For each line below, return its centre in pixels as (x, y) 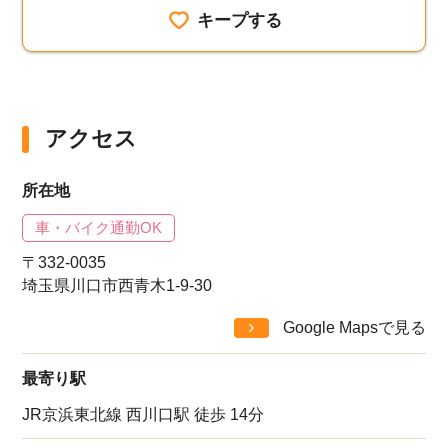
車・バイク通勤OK (99, 228)
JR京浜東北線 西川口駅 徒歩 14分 (143, 414)
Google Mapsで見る (354, 327)
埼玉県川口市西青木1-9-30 (117, 286)
